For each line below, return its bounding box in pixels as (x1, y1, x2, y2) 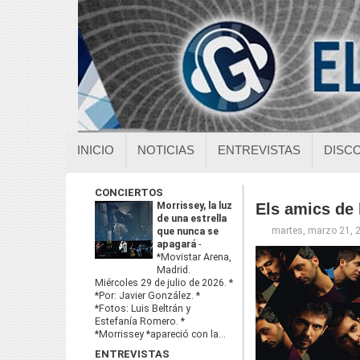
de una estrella (157, 213, 227, 224)
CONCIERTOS (95, 186, 163, 198)
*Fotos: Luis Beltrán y (95, 303, 190, 314)
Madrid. (157, 264, 190, 276)
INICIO (77, 143, 114, 157)
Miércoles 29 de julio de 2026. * (95, 277, 233, 288)
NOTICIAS (137, 143, 194, 157)
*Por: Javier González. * (95, 290, 200, 301)
